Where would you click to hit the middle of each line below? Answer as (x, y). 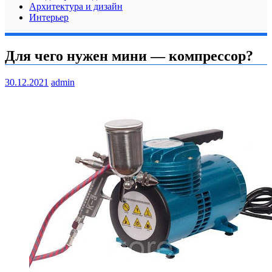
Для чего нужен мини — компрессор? (129, 56)
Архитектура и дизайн (76, 6)
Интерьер (49, 17)
